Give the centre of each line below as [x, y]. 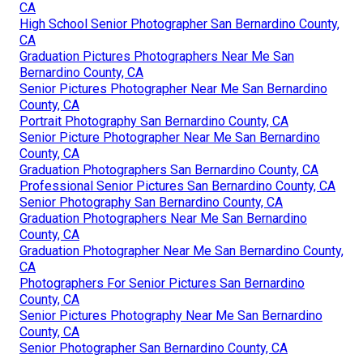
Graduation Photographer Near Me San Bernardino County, [181, 250]
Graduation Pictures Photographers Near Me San [157, 56]
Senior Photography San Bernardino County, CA [151, 202]
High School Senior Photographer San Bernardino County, [179, 23]
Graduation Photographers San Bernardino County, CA [169, 169]
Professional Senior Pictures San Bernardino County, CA [177, 186]
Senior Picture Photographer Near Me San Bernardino [170, 137]
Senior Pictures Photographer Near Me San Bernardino [173, 88]
